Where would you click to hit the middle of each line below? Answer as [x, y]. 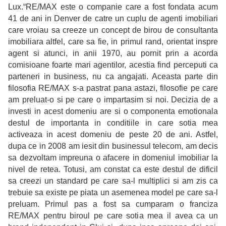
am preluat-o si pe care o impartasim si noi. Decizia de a [113, 100]
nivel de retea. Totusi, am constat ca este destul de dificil [113, 169]
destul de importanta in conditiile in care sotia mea [113, 123]
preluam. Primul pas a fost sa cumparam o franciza [113, 204]
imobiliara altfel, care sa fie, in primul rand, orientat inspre [113, 42]
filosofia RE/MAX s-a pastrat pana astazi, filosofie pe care [113, 88]
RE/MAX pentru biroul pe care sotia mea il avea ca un [113, 216]
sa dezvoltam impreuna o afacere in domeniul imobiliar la [113, 158]
